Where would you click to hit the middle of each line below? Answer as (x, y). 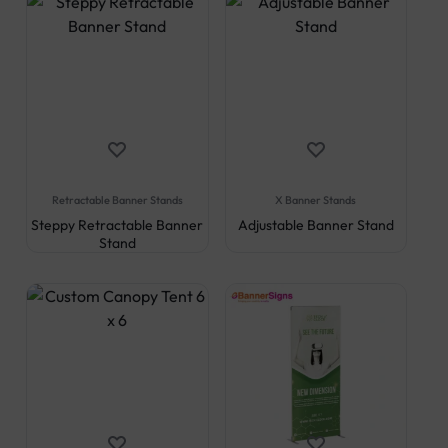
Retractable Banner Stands (117, 199)
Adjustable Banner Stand (315, 224)
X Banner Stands (316, 199)
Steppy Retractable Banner (117, 224)
